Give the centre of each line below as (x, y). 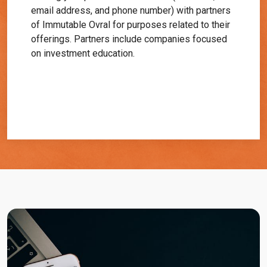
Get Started (133, 86)
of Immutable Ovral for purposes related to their (131, 25)
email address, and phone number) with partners (131, 10)
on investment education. (83, 53)
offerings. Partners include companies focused (129, 39)
